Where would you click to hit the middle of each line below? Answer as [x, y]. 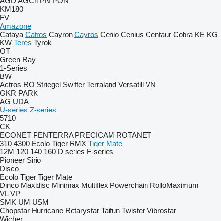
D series [71, 152]
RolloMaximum [174, 185]
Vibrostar [162, 210]
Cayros [86, 34]
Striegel [49, 85]
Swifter [74, 85]
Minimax [66, 185]
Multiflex [95, 185]
